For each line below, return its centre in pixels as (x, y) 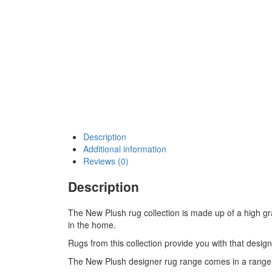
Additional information (125, 149)
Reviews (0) (106, 161)
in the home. (92, 224)
